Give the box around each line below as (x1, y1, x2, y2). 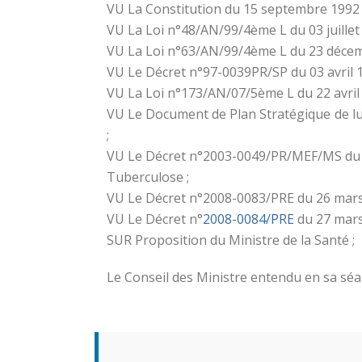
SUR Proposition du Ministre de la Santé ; (107, 230, 355, 249)
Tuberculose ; (107, 167, 189, 186)
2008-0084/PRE (203, 209, 297, 228)
